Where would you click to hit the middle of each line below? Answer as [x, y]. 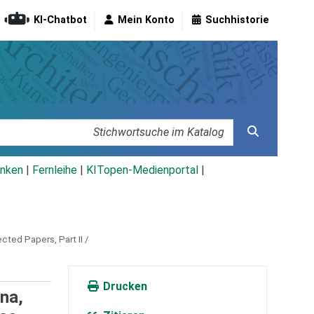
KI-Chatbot [60, 20]
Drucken [123, 287]
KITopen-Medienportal [142, 170]
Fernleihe [55, 170]
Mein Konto [146, 20]
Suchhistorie [237, 20]
